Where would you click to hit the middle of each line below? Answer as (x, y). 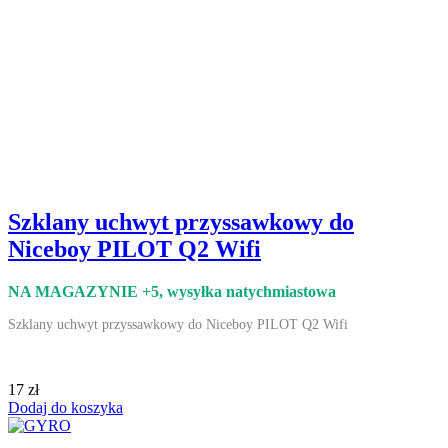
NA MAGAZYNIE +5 (83, 291)
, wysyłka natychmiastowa (247, 291)
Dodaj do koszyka (65, 407)
